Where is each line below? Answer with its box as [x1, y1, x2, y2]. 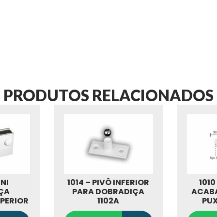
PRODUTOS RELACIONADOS [3, 86, 214, 105]
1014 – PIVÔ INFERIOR [67, 176, 150, 188]
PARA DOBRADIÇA [72, 186, 145, 197]
